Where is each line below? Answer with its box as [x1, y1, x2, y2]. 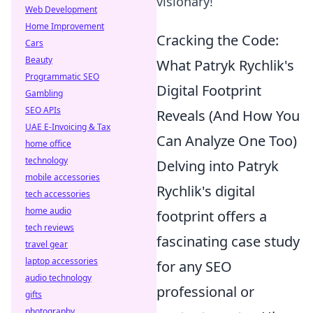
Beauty [25, 54, 52, 66]
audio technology [25, 272, 92, 284]
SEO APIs [25, 104, 61, 116]
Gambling [25, 87, 63, 99]
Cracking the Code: [156, 31, 279, 50]
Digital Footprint [156, 81, 261, 100]
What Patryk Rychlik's [156, 56, 294, 75]
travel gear [25, 238, 68, 250]
